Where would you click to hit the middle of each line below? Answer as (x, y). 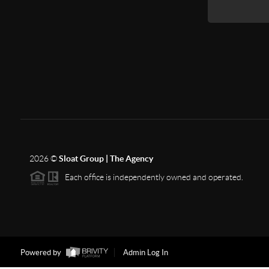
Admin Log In (145, 253)
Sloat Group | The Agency (106, 159)
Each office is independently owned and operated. (151, 177)
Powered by (41, 253)
